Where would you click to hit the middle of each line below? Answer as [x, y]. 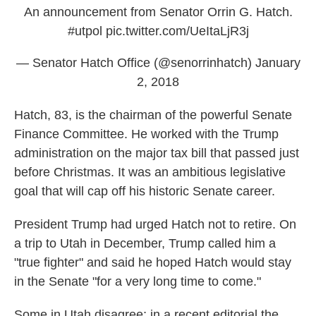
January [278, 62]
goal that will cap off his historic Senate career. [145, 191]
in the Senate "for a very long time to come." [138, 281]
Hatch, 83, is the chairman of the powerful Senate [153, 115]
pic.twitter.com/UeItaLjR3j [177, 31]
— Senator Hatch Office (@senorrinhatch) [135, 62]
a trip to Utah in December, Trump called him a [145, 243]
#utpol [85, 31]
